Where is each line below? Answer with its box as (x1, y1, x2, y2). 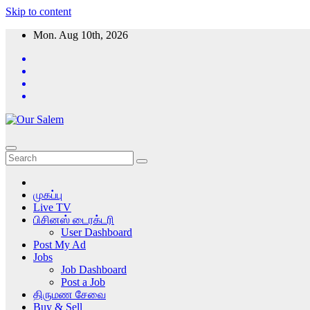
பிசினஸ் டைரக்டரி (33, 214, 114, 226)
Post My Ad (33, 239, 86, 250)
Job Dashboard (61, 264, 127, 275)
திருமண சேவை (33, 289, 106, 300)
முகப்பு (33, 189, 62, 201)
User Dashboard (61, 226, 132, 238)
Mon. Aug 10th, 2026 (33, 29, 128, 41)
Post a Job (61, 276, 105, 288)
